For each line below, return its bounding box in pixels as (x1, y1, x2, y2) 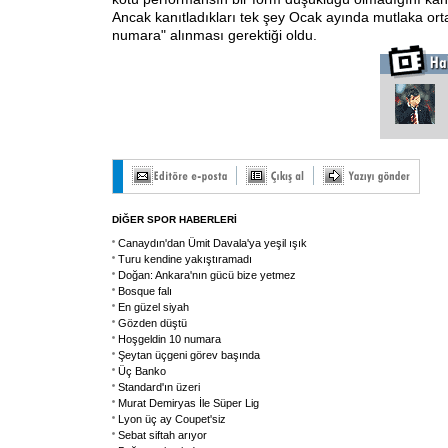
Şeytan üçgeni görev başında (118, 349, 260, 361)
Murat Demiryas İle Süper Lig (118, 397, 259, 409)
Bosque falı (118, 285, 172, 297)
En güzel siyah (118, 301, 189, 313)
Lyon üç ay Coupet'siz (118, 413, 226, 425)
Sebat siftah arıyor (118, 429, 207, 441)
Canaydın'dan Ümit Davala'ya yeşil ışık (118, 237, 307, 249)
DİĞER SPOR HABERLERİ (112, 214, 237, 225)
